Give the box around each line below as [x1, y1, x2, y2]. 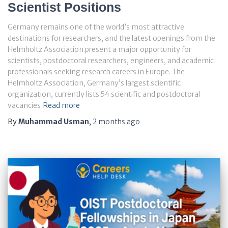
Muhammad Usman [18, 117, 89, 126]
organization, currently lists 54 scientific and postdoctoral [8, 89, 200, 99]
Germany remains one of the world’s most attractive [8, 22, 184, 32]
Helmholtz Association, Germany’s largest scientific [8, 78, 181, 88]
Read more [43, 100, 80, 110]
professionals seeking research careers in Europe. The [8, 67, 185, 76]
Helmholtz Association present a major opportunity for [8, 44, 191, 54]
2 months [93, 117, 125, 126]
